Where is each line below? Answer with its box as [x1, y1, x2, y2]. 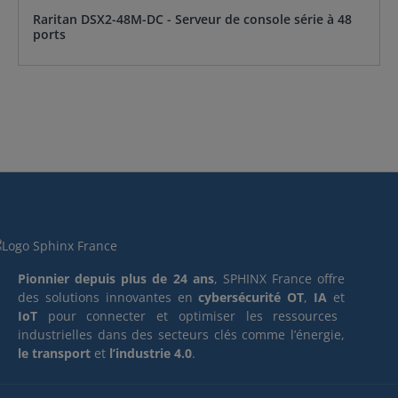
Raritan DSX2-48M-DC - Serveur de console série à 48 [33, 11, 352, 28]
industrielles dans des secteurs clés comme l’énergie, [18, 326, 345, 344]
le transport [18, 345, 91, 362]
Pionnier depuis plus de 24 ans [18, 270, 214, 288]
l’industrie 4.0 [109, 345, 192, 362]
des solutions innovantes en [18, 289, 199, 306]
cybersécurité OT [198, 289, 305, 306]
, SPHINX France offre [213, 270, 345, 288]
